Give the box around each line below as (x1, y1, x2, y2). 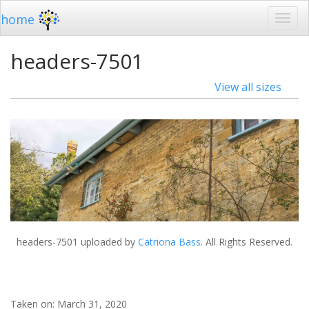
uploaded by (78, 235, 138, 249)
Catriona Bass (138, 235, 201, 249)
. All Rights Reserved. (201, 235, 292, 249)
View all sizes (215, 79, 281, 94)
